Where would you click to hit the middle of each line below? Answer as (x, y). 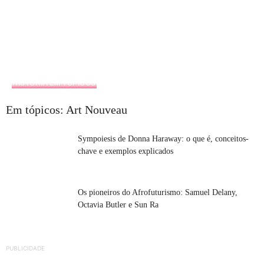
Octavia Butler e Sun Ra (118, 204)
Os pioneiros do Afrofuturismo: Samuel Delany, (158, 192)
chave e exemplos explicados (126, 151)
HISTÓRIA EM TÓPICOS (54, 83)
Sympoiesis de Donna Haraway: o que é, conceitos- (163, 138)
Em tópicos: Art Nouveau (67, 109)
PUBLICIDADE (25, 248)
